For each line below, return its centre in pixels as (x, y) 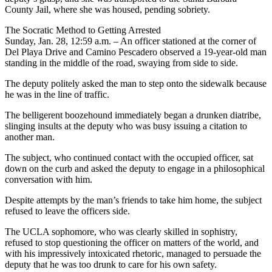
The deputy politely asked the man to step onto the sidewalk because (136, 83)
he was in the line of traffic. (57, 94)
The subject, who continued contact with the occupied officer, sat (129, 157)
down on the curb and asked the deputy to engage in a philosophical (135, 168)
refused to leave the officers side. (67, 211)
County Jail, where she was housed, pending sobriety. (107, 9)
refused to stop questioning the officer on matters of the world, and (132, 242)
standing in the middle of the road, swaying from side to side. (121, 63)
